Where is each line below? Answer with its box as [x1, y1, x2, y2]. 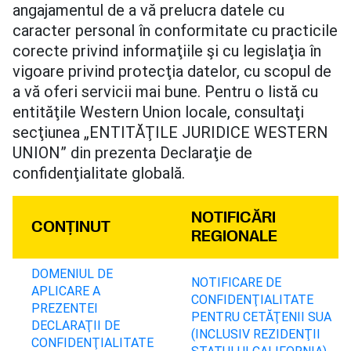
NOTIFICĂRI [191, 208, 276, 226]
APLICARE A [31, 283, 100, 299]
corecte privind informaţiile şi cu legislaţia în [13, 41, 321, 60]
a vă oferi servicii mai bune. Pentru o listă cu [13, 81, 318, 101]
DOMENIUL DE [31, 266, 113, 281]
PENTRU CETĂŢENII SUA [191, 309, 331, 324]
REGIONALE [191, 227, 277, 245]
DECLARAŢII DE [31, 317, 120, 333]
